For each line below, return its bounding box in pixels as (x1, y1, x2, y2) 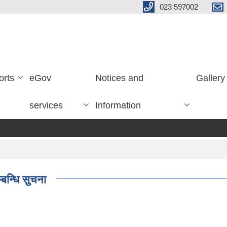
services (29, 100, 63, 110)
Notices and (95, 73, 144, 83)
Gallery (196, 73, 225, 83)
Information (95, 100, 141, 110)
